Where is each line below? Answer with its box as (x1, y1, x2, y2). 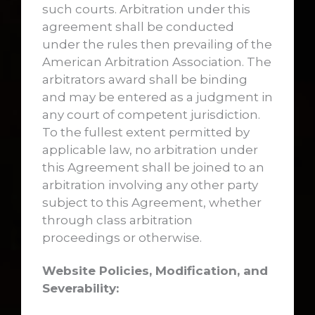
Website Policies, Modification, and (42, 264, 268, 278)
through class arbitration (42, 213, 193, 228)
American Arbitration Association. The (42, 55, 271, 70)
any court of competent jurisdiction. (42, 108, 260, 122)
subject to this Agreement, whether (42, 195, 262, 210)
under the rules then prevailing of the (42, 37, 272, 52)
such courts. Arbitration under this (42, 2, 250, 17)
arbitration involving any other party (42, 178, 258, 193)
